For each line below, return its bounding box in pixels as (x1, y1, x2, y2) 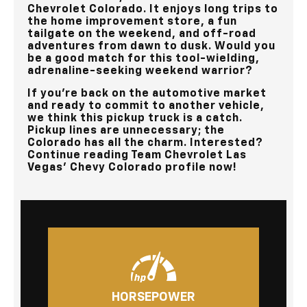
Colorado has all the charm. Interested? (27, 138, 263, 149)
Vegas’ (27, 162, 67, 174)
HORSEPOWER (112, 291, 195, 304)
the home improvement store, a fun (27, 16, 237, 28)
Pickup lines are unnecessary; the (27, 125, 225, 137)
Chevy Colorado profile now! (67, 162, 236, 174)
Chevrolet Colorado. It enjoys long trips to (27, 4, 278, 16)
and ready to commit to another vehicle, (27, 101, 265, 112)
